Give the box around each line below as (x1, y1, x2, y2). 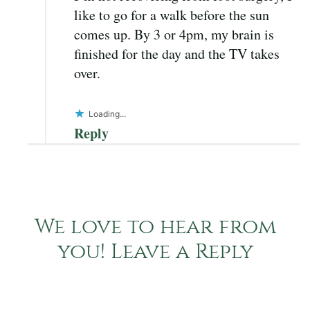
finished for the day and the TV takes (74, 44, 280, 64)
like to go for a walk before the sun (74, 6, 269, 25)
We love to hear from (34, 215, 276, 239)
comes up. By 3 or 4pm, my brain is (74, 25, 274, 44)
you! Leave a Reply (57, 239, 253, 264)
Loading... (89, 109, 126, 120)
